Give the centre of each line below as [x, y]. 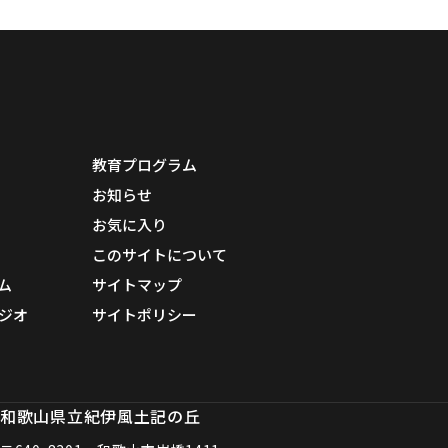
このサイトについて [159, 254]
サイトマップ [137, 284]
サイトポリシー [144, 314]
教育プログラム [144, 164]
